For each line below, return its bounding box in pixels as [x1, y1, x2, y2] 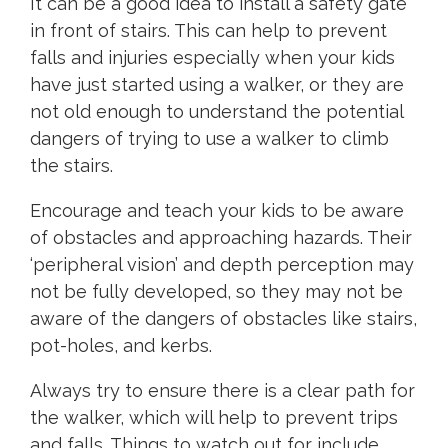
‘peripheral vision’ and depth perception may [30, 254, 414, 276]
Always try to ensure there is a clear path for [30, 380, 415, 402]
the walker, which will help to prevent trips [30, 407, 398, 429]
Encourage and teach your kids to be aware [30, 200, 404, 222]
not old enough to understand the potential [30, 101, 403, 123]
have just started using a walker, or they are [30, 74, 404, 96]
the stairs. [30, 155, 113, 177]
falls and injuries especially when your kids [30, 47, 395, 69]
